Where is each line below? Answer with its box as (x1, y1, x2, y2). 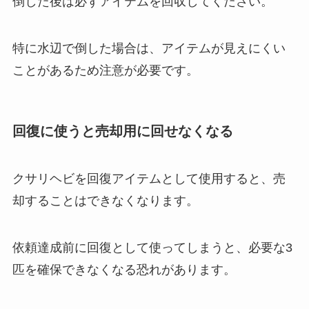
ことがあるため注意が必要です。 (12, 63, 199, 77)
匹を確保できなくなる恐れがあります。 (12, 263, 236, 277)
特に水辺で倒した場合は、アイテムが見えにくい (12, 41, 286, 55)
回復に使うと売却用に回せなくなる (12, 123, 233, 139)
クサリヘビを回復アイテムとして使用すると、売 (12, 172, 286, 186)
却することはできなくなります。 (12, 194, 199, 208)
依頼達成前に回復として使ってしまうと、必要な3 (12, 241, 292, 255)
